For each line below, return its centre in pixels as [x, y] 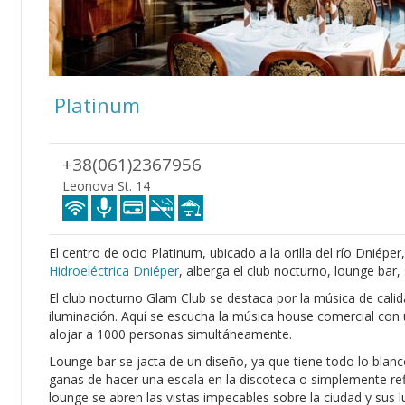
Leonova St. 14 [106, 186]
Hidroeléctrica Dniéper [114, 271]
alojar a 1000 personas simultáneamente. [170, 334]
